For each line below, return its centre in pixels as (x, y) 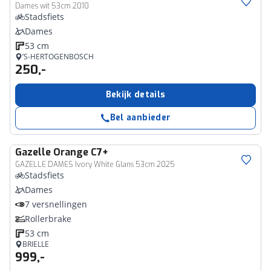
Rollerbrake (48, 219)
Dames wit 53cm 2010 (52, 6)
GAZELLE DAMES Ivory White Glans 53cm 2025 (95, 165)
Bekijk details (135, 95)
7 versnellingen (56, 204)
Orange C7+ (81, 152)
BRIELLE (36, 244)
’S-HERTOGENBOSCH (58, 57)
